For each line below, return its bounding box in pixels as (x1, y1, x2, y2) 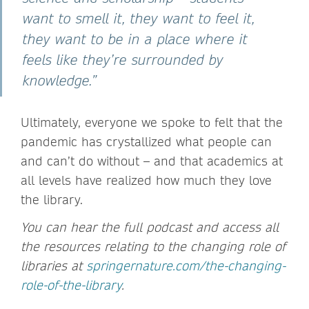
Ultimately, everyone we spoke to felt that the (21, 114, 283, 130)
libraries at (21, 257, 86, 274)
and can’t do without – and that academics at (21, 152, 283, 169)
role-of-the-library (21, 277, 121, 293)
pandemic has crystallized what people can (21, 133, 272, 150)
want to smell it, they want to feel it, (23, 9, 255, 27)
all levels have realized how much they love (21, 172, 272, 188)
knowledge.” (23, 71, 97, 89)
